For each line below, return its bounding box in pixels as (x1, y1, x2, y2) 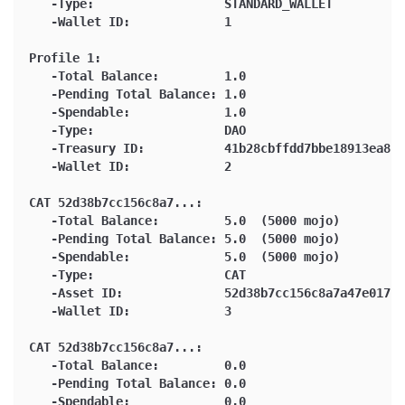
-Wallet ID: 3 (29, 303, 231, 318)
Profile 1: (29, 50, 101, 65)
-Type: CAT (29, 267, 246, 282)
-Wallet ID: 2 (29, 158, 231, 174)
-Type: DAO (29, 122, 246, 137)
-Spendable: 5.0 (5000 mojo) (29, 249, 340, 264)
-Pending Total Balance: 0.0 (29, 375, 246, 391)
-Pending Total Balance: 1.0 (29, 86, 246, 101)
